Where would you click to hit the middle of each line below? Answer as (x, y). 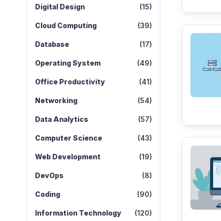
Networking (56, 100)
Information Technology (78, 213)
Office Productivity (70, 82)
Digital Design (60, 7)
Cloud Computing (66, 25)
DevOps (49, 175)
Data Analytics (61, 119)
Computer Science (68, 138)
